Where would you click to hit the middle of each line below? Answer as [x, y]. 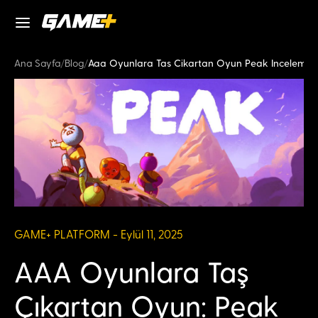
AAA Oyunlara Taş [132, 274]
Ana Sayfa [37, 64]
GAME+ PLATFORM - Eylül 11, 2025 [99, 235]
